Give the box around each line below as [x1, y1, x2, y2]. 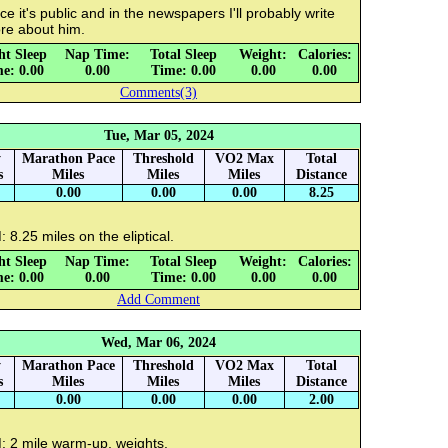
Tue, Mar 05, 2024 [103, 128, 214, 144]
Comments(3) [120, 85, 197, 101]
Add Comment [117, 292, 200, 308]
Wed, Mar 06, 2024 [101, 335, 216, 351]
